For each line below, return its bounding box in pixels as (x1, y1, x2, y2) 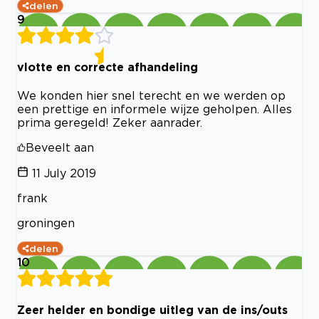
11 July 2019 (32, 167, 96, 180)
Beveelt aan (26, 141, 94, 155)
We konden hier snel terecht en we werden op (17, 89, 286, 103)
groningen (17, 216, 75, 230)
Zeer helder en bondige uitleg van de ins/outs (17, 303, 288, 317)
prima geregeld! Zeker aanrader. (17, 116, 202, 130)
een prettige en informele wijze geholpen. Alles (17, 103, 292, 116)
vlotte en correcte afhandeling (17, 60, 198, 73)
